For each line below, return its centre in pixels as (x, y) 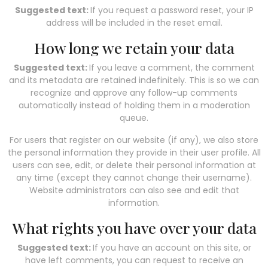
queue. (134, 118)
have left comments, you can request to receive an (134, 260)
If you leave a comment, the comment (172, 67)
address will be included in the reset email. (134, 22)
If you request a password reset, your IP (172, 10)
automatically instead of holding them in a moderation (134, 105)
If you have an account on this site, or (172, 247)
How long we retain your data (134, 47)
